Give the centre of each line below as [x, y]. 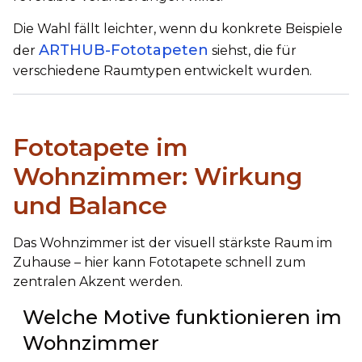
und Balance [90, 206]
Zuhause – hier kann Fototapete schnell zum [159, 262]
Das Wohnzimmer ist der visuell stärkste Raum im [173, 243]
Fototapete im [101, 147]
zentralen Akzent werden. [98, 282]
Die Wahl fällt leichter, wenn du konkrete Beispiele [178, 29]
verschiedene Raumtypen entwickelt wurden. [162, 71]
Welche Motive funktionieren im [182, 317]
